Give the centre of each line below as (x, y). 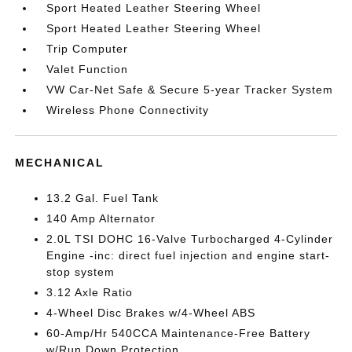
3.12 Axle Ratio (90, 292)
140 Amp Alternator (101, 218)
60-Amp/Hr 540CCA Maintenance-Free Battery (179, 333)
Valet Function (88, 69)
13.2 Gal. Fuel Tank (103, 198)
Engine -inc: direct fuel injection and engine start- (189, 255)
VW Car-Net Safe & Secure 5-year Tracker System (190, 90)
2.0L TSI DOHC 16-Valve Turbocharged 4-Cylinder (190, 239)
